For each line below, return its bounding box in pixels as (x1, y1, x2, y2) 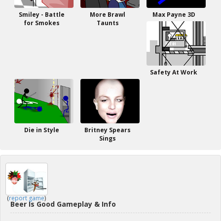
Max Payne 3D (152, 10, 195, 19)
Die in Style (24, 126, 59, 134)
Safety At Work (150, 68, 197, 76)
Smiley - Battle (18, 10, 65, 19)
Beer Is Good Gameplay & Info (10, 199, 116, 209)
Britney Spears (84, 126, 131, 134)
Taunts (96, 19, 119, 27)
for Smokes (23, 19, 60, 27)
